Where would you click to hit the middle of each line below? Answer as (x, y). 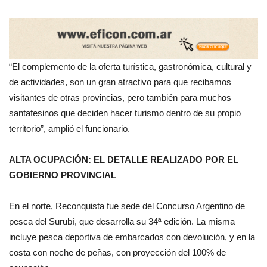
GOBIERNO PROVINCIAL (63, 175)
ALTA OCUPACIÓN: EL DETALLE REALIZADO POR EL (124, 160)
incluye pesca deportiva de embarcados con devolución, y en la (132, 237)
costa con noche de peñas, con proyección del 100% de (117, 253)
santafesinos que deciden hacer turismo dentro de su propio (125, 113)
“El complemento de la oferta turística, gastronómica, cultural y (130, 67)
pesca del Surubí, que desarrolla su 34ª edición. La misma (122, 222)
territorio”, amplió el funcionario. (69, 129)
